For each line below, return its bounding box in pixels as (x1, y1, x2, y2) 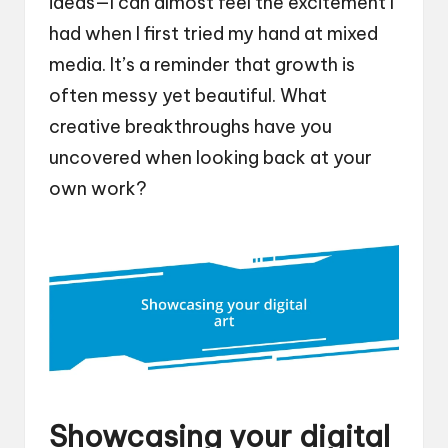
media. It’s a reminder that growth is (49, 53, 355, 77)
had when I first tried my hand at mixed (49, 22, 378, 46)
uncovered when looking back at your (49, 146, 372, 170)
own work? (49, 177, 147, 201)
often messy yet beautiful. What (49, 84, 327, 108)
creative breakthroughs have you (49, 115, 332, 139)
